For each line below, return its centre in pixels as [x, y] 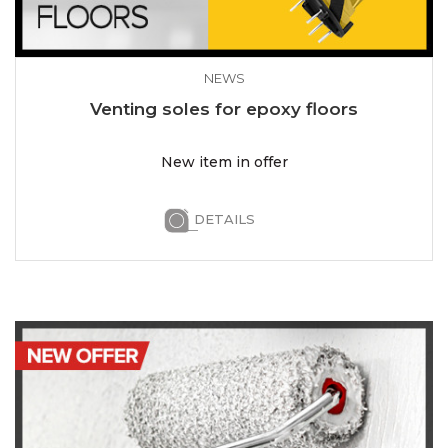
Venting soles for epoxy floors [224, 108]
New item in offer [224, 161]
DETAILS [224, 218]
